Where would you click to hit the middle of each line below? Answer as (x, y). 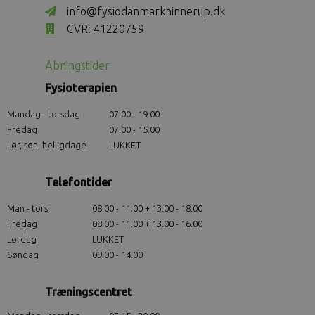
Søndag (24, 255)
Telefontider (78, 182)
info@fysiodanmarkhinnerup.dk (144, 12)
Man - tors (27, 208)
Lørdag (23, 239)
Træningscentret (89, 292)
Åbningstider (77, 66)
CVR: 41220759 (104, 29)
